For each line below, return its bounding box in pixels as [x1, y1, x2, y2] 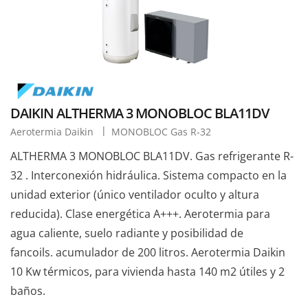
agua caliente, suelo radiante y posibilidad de [10, 225, 243, 241]
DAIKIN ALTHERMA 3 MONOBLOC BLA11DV [10, 104, 269, 123]
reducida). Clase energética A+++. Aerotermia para [10, 206, 270, 222]
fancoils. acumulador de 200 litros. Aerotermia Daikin [10, 245, 285, 261]
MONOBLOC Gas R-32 [111, 125, 211, 139]
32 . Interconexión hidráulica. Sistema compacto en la [10, 168, 287, 184]
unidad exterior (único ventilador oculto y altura [10, 187, 259, 203]
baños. [10, 283, 45, 299]
